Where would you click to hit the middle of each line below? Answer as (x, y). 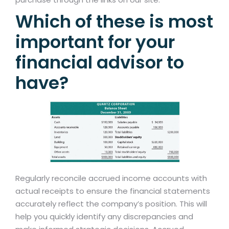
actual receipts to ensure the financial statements (113, 191)
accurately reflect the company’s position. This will (111, 204)
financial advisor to (100, 63)
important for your (95, 42)
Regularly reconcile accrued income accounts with (111, 178)
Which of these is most (114, 22)
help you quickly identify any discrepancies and (104, 217)
